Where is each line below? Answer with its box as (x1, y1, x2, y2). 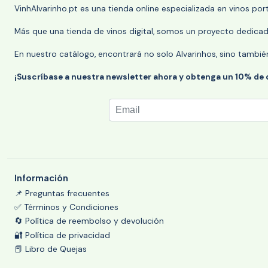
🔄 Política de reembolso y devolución (14, 215, 164, 227)
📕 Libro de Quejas (14, 243, 87, 255)
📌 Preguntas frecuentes (14, 187, 109, 199)
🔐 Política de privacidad (14, 229, 110, 240)
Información (14, 172, 68, 184)
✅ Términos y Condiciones (14, 202, 118, 213)
